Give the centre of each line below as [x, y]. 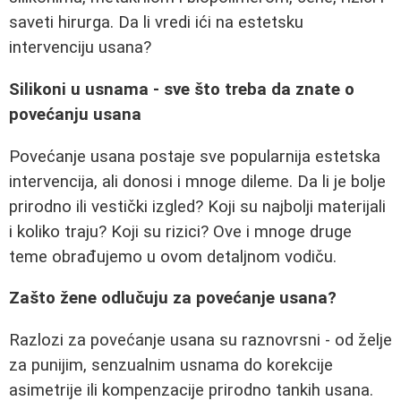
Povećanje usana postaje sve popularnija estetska [195, 156]
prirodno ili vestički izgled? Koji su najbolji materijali [197, 206]
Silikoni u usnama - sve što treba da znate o [182, 89]
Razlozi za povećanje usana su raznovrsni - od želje [200, 340]
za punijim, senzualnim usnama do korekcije [171, 365]
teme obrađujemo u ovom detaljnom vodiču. [173, 256]
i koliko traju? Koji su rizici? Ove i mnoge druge [180, 231]
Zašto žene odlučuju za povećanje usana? [173, 299]
